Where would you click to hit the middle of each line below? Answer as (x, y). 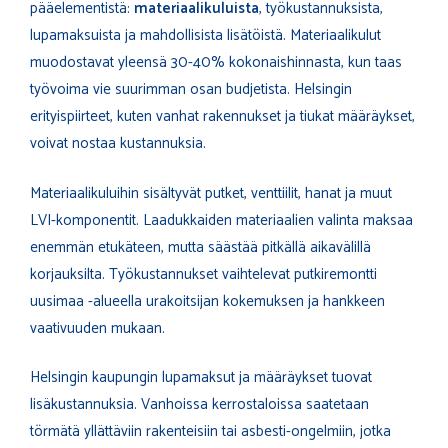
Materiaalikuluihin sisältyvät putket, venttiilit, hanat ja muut (211, 193)
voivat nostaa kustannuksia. (118, 144)
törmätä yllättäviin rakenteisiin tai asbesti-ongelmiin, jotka (210, 432)
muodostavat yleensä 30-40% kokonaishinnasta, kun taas (216, 63)
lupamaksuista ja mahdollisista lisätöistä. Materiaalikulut (205, 36)
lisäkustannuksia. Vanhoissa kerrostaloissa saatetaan (199, 405)
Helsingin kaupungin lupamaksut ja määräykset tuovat (201, 378)
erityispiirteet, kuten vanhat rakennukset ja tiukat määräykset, (222, 117)
